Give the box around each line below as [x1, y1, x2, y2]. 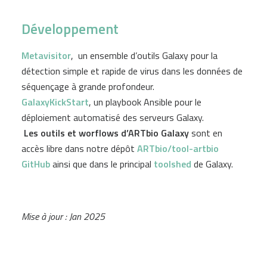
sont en [189, 126, 222, 140]
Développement [21, 18, 119, 39]
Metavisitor [21, 48, 71, 63]
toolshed [151, 157, 194, 171]
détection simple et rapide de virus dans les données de [21, 64, 243, 78]
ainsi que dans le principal [50, 157, 151, 171]
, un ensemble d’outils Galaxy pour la [71, 48, 218, 63]
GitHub [21, 157, 50, 171]
